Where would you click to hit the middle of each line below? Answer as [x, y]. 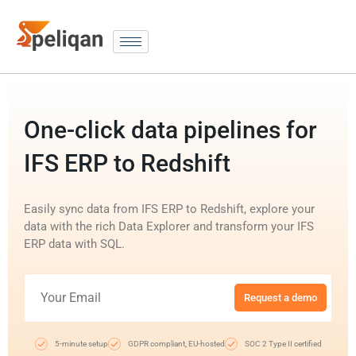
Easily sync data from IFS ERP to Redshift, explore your [169, 209]
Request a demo [281, 298]
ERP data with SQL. [74, 244]
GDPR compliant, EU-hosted [176, 343]
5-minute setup [81, 343]
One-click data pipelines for [170, 130]
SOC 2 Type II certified [283, 343]
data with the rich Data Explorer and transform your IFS [169, 226]
